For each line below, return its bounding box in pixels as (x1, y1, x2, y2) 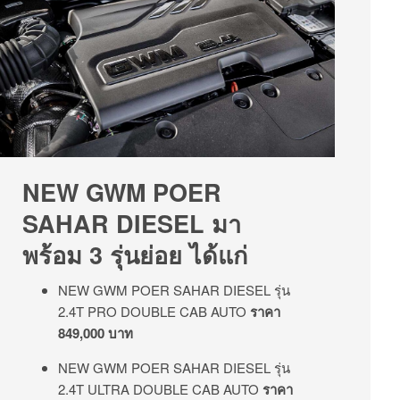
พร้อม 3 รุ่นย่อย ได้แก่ (22, 237, 247, 272)
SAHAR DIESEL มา (22, 206, 241, 241)
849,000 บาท (58, 323, 133, 344)
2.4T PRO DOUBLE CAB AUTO (58, 302, 250, 321)
